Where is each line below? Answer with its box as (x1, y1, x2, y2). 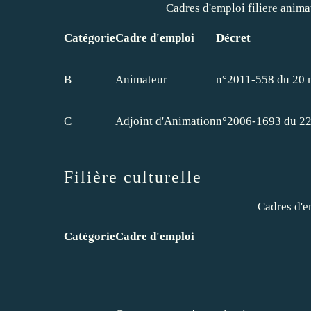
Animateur (115, 72, 167, 86)
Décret (216, 31, 251, 44)
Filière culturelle (64, 167, 202, 186)
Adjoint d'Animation (115, 114, 216, 128)
